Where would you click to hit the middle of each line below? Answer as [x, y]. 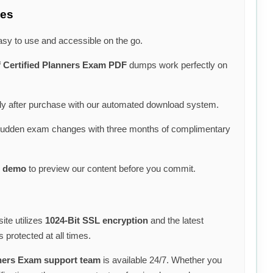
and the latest [176, 220]
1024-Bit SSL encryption [97, 220]
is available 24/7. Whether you [161, 260]
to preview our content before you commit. [111, 169]
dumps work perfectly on [177, 65]
